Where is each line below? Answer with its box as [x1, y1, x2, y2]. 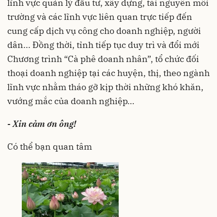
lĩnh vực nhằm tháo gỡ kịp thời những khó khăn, [7, 81, 203, 93]
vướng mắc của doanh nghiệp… [7, 95, 134, 107]
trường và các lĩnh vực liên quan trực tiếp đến [7, 11, 192, 22]
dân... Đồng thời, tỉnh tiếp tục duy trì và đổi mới [7, 39, 200, 50]
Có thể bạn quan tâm [7, 140, 92, 152]
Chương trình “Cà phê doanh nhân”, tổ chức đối [7, 53, 199, 64]
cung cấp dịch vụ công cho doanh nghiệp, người [7, 25, 201, 36]
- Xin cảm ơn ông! [7, 118, 78, 129]
